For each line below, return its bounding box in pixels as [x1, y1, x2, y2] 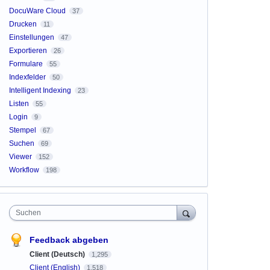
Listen [8, 99, 29, 108]
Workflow [8, 166, 39, 174]
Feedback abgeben [29, 235, 108, 245]
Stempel [8, 126, 36, 134]
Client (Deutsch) [29, 250, 87, 259]
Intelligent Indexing [8, 86, 71, 95]
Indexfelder [8, 73, 46, 81]
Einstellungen [8, 33, 54, 42]
